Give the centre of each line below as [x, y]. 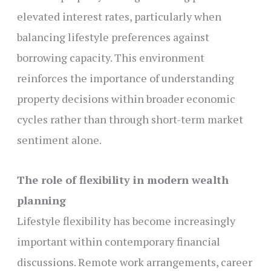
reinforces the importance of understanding [125, 78]
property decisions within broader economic [126, 98]
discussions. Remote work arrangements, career [134, 262]
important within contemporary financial [118, 242]
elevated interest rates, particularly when [119, 16]
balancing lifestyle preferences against [113, 37]
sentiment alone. [59, 139]
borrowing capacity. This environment [110, 57]
